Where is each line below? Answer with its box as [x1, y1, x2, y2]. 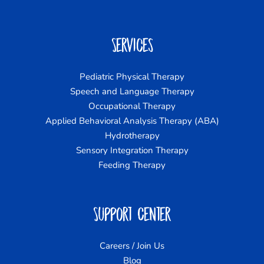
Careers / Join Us [100, 240, 164, 252]
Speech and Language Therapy [70, 85, 194, 98]
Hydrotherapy [104, 130, 160, 142]
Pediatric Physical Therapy [80, 71, 184, 83]
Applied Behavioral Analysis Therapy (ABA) [45, 115, 219, 127]
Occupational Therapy [88, 100, 176, 113]
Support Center [93, 207, 171, 222]
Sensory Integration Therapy [75, 144, 189, 157]
